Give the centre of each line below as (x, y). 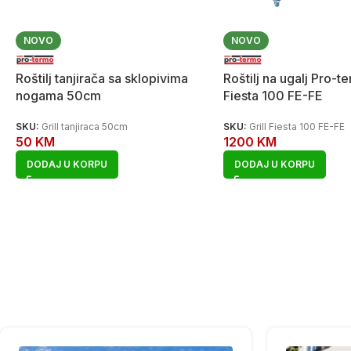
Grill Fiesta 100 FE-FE (297, 126)
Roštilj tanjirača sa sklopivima (102, 78)
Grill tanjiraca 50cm (85, 126)
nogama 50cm (58, 95)
